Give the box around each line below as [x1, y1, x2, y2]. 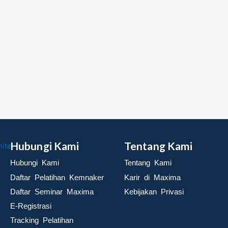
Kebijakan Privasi [124, 187, 184, 196]
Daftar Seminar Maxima [10, 187, 94, 196]
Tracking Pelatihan [10, 216, 73, 225]
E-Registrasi [10, 202, 51, 211]
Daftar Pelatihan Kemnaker [10, 173, 104, 182]
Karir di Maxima [124, 173, 181, 182]
